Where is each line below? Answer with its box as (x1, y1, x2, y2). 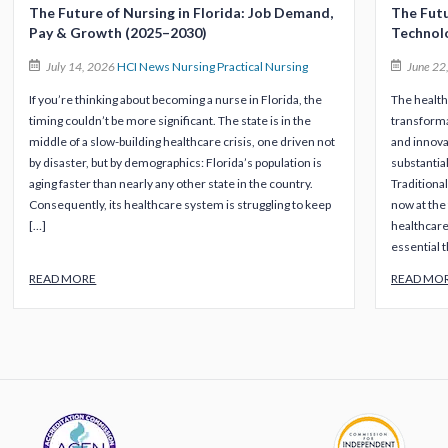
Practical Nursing (216, 59, 308, 75)
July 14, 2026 (43, 59, 117, 75)
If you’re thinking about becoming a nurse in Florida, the (29, 92, 323, 108)
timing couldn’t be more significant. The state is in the (29, 113, 312, 129)
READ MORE (29, 271, 97, 287)
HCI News (116, 59, 170, 75)
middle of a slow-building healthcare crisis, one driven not (29, 134, 336, 150)
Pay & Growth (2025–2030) (29, 24, 208, 42)
